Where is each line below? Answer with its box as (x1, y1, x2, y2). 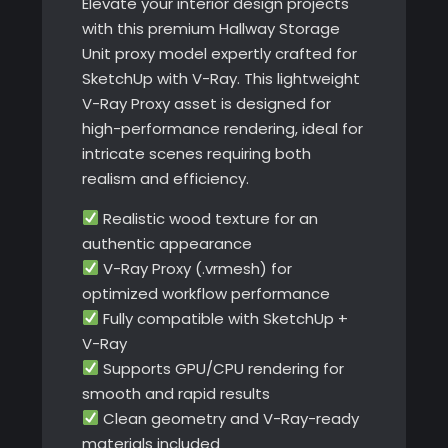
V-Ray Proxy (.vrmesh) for (98, 257, 292, 279)
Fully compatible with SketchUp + (98, 307, 348, 329)
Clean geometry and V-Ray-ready (98, 407, 359, 429)
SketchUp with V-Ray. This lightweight (81, 67, 360, 89)
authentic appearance (81, 232, 252, 254)
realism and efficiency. (81, 167, 249, 189)
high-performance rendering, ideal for (81, 117, 363, 139)
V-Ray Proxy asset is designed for (81, 92, 331, 114)
